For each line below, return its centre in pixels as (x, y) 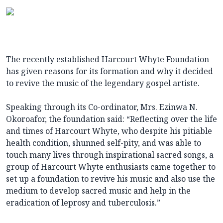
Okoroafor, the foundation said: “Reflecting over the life (111, 119)
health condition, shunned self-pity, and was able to (104, 143)
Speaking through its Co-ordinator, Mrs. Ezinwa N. (102, 107)
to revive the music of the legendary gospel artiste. (103, 83)
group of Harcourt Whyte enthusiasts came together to (111, 167)
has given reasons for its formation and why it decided (110, 71)
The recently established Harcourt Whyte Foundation (108, 59)
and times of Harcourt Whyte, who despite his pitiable (109, 131)
